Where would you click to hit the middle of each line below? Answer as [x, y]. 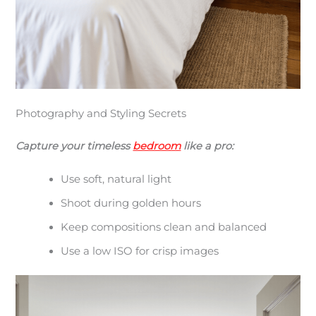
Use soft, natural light [116, 180]
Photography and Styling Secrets [101, 114]
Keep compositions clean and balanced [164, 227]
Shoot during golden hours [131, 203]
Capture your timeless [74, 146]
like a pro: [207, 146]
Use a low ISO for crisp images [140, 251]
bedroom [157, 146]
